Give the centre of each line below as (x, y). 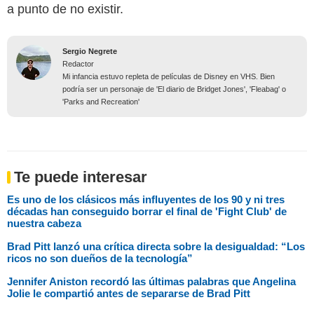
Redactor (78, 63)
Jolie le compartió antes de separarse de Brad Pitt (129, 293)
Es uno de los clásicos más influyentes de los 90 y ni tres (146, 199)
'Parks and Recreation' (101, 101)
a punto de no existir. (65, 9)
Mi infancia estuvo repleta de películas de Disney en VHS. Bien (169, 76)
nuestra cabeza (44, 223)
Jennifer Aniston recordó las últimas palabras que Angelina (151, 281)
